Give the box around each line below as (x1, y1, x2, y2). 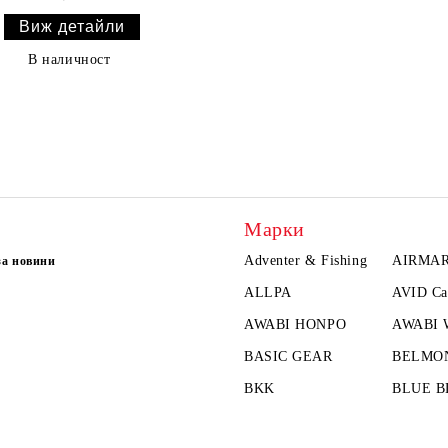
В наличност (28, 51, 111, 67)
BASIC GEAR (244, 348, 333, 364)
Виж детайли (18, 17, 125, 35)
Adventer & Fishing (244, 252, 368, 268)
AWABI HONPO (244, 316, 347, 332)
